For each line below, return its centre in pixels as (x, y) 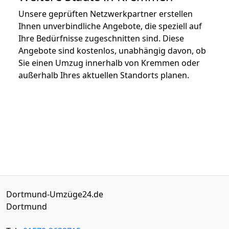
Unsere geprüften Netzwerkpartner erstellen (106, 14)
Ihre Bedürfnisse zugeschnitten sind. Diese (101, 38)
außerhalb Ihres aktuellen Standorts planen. (104, 75)
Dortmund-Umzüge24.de (55, 194)
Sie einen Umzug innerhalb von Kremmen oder (109, 63)
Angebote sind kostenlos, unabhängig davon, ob (112, 50)
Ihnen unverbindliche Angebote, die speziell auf (110, 26)
